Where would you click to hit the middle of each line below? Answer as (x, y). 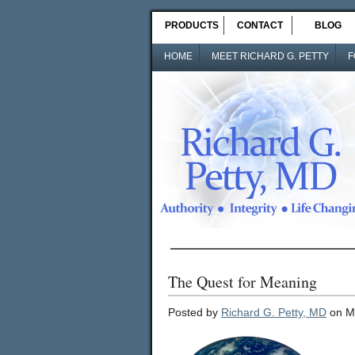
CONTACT (260, 25)
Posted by (195, 312)
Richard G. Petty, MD (274, 312)
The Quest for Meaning (242, 282)
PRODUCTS (192, 25)
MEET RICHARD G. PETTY (270, 56)
